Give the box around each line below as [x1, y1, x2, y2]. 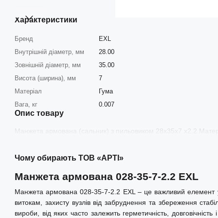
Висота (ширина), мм [15, 74, 76, 82]
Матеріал [15, 87, 42, 95]
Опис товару [15, 109, 64, 117]
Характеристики [15, 15, 77, 24]
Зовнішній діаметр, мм [15, 61, 81, 69]
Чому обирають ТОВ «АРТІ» [15, 153, 124, 162]
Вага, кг [15, 100, 37, 108]
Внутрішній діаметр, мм [15, 48, 84, 55]
